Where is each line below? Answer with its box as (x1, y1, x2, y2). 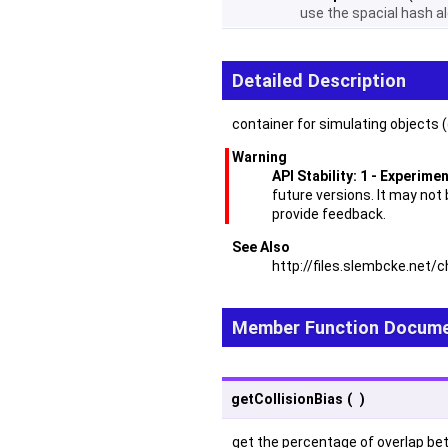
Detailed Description (232, 69, 406, 91)
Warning (232, 148, 287, 165)
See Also (232, 238, 290, 255)
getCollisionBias (231, 390, 343, 407)
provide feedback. (272, 205, 386, 222)
